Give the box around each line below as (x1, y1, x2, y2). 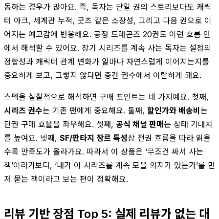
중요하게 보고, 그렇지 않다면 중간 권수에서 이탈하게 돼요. (4, 70, 201, 80)
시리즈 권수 (4, 105, 43, 115)
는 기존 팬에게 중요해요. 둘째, (43, 105, 147, 115)
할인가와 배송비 (147, 105, 200, 115)
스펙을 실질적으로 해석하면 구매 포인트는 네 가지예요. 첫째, (4, 91, 209, 102)
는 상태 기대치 (164, 119, 213, 129)
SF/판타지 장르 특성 (60, 132, 128, 143)
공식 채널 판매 (116, 119, 164, 129)
